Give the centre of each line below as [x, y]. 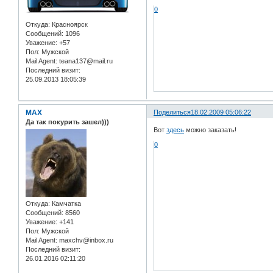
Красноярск [69, 25]
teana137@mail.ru [85, 61]
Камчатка [66, 204]
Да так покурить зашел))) [67, 122]
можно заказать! [211, 130]
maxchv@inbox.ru [85, 240]
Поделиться [172, 112]
